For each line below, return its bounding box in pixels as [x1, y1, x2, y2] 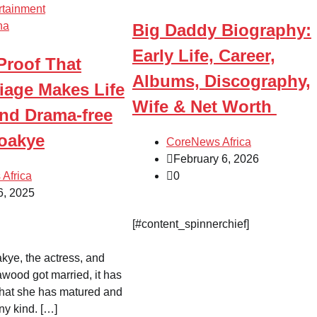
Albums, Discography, [132, 71, 311, 91]
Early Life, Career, [132, 45, 275, 65]
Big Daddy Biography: [132, 20, 311, 40]
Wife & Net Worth [132, 96, 277, 116]
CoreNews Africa [166, 135, 251, 148]
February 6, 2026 [173, 152, 259, 165]
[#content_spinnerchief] [132, 217, 252, 230]
